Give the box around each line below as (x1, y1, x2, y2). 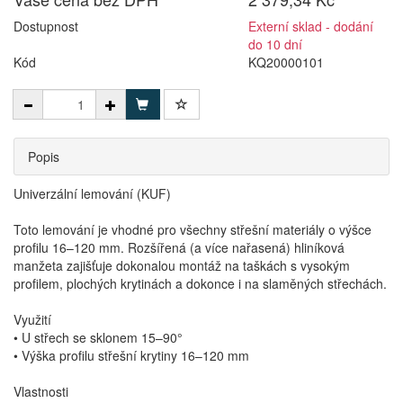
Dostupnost (13, 17, 78, 35)
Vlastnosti (13, 382, 68, 400)
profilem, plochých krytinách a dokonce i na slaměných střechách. (13, 274, 387, 292)
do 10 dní (248, 35, 303, 53)
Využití (13, 310, 51, 328)
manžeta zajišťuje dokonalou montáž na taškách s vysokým (13, 256, 350, 274)
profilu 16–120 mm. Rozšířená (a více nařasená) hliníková (13, 238, 345, 256)
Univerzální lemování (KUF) (13, 184, 171, 202)
